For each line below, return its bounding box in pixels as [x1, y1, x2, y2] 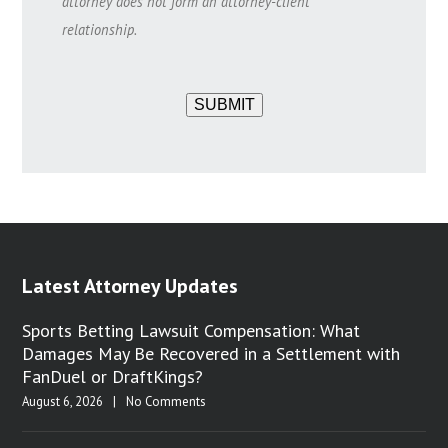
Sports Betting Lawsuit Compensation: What [22, 319, 361, 343]
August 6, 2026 [22, 393, 104, 411]
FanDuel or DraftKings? [22, 365, 204, 389]
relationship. [62, 20, 138, 40]
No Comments [126, 393, 207, 411]
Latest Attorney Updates [22, 273, 239, 300]
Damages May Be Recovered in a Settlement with [22, 342, 401, 366]
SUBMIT [193, 96, 255, 114]
